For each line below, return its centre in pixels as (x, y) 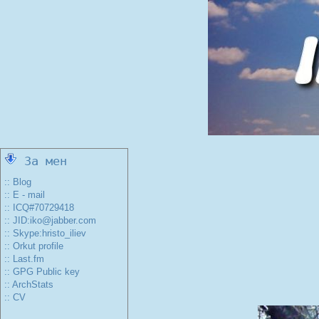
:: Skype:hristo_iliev (45, 233)
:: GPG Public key (42, 272)
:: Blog (18, 182)
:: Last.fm (24, 259)
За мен (42, 161)
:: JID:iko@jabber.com (50, 220)
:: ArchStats (29, 284)
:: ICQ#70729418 (39, 208)
